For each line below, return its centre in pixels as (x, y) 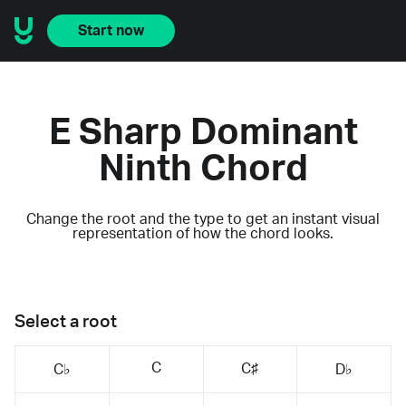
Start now (111, 31)
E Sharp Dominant (203, 133)
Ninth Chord (203, 169)
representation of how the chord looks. (203, 233)
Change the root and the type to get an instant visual (203, 219)
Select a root (66, 322)
